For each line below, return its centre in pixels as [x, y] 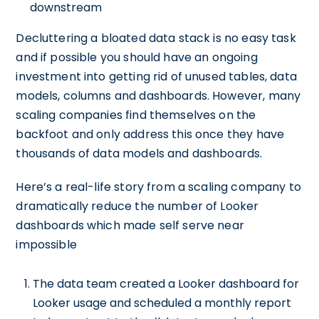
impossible [46, 245]
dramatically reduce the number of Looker [137, 206]
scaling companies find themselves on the [136, 115]
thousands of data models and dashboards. [139, 154]
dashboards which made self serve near [130, 226]
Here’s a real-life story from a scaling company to [158, 187]
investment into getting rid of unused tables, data [156, 77]
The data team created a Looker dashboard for [166, 284]
